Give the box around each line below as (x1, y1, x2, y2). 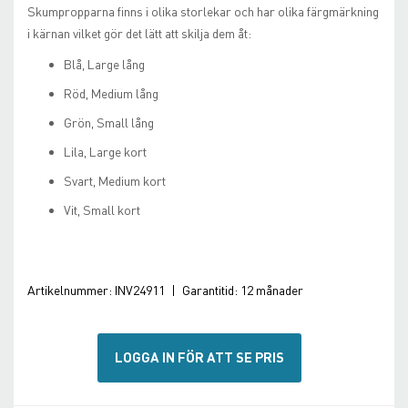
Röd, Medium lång (64, 86, 158, 101)
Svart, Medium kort (64, 173, 166, 189)
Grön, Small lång (64, 115, 154, 130)
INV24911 (115, 282, 165, 298)
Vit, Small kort (64, 202, 140, 218)
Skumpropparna (27, 4, 115, 19)
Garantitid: (179, 282, 240, 298)
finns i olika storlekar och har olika (115, 4, 307, 19)
